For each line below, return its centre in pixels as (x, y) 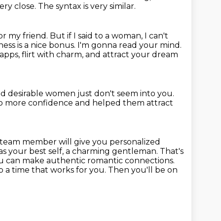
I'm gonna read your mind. (129, 45)
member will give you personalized (91, 142)
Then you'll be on (143, 170)
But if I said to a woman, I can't (109, 36)
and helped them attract (124, 103)
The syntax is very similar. (87, 6)
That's (172, 151)
